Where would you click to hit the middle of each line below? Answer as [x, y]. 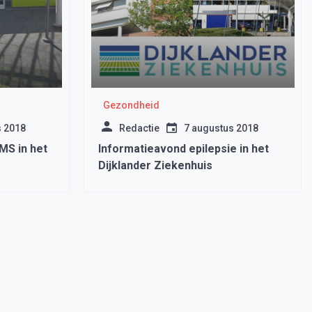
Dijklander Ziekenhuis [155, 165]
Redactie [139, 128]
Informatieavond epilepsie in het [183, 149]
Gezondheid [131, 105]
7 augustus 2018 [221, 128]
